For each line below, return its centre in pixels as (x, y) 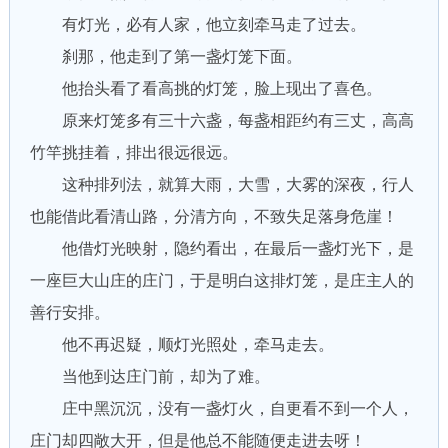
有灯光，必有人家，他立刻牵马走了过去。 (197, 24)
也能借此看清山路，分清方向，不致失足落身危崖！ (213, 216)
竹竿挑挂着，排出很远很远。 (133, 152)
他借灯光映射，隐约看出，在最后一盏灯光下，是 (221, 248)
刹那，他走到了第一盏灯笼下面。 (165, 56)
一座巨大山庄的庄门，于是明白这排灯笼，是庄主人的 (221, 280)
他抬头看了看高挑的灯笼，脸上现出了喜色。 (205, 88)
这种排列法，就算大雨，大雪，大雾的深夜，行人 (221, 184)
